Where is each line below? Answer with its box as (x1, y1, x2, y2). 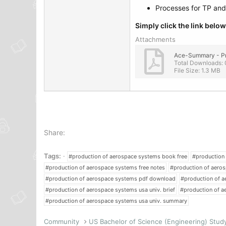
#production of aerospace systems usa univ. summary (45, 197, 187, 204)
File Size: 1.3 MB (174, 67, 220, 74)
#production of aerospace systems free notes (45, 164, 165, 171)
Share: (44, 128, 65, 137)
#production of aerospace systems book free (69, 153, 187, 160)
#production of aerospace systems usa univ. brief (45, 186, 175, 193)
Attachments (135, 35, 176, 43)
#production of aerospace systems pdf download (45, 175, 176, 182)
